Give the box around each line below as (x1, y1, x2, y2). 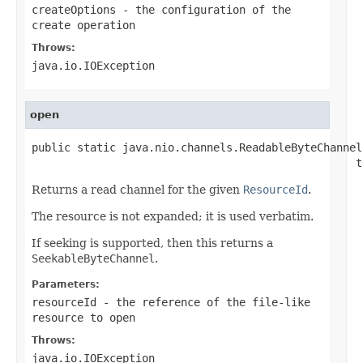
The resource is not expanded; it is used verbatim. (32, 209, 314, 223)
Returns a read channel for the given (32, 182, 243, 196)
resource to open (32, 310, 135, 324)
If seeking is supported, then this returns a (32, 236, 273, 250)
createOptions (32, 2, 116, 16)
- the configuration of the (116, 2, 291, 16)
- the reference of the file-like (96, 295, 310, 309)
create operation (32, 18, 135, 32)
